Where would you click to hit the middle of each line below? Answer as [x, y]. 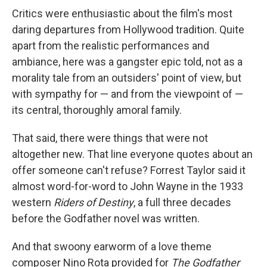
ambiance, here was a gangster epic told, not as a [127, 61]
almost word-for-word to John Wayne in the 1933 [128, 186]
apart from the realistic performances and [111, 45]
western [33, 202]
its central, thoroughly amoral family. [97, 110]
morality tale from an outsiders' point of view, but [127, 77]
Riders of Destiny [94, 202]
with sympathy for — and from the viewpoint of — [128, 94]
